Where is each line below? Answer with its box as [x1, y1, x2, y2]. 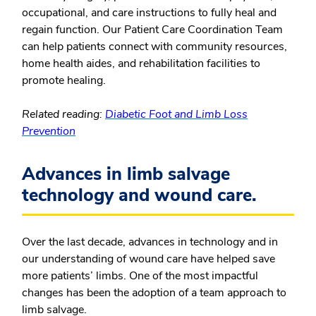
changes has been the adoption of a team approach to [22, 285, 286, 301]
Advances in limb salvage [22, 162, 230, 187]
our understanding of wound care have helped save [22, 251, 275, 267]
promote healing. [22, 73, 106, 89]
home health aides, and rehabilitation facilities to [22, 56, 260, 72]
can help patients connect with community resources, [22, 39, 287, 55]
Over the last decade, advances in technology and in [22, 234, 278, 250]
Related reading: [22, 107, 102, 123]
